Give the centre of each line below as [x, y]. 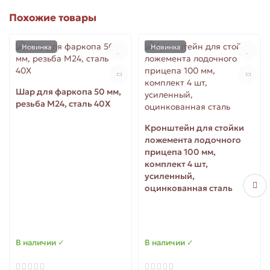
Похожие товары [53, 18]
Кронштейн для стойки [194, 128]
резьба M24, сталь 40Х [63, 104]
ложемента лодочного [193, 140]
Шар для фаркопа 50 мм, [68, 92]
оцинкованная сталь [189, 188]
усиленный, [170, 176]
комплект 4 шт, [176, 164]
